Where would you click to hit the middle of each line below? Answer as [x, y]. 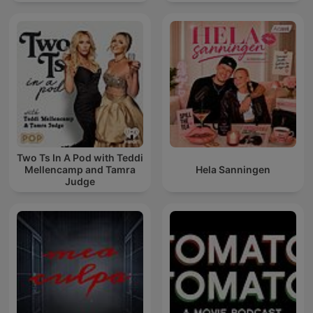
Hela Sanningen [233, 170]
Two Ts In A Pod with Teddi [80, 158]
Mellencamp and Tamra [80, 170]
